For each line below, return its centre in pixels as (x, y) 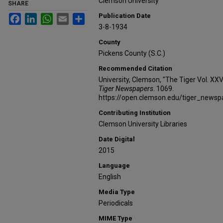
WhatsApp (69, 17)
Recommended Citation (135, 69)
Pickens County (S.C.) (132, 54)
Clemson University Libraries (143, 124)
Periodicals (116, 203)
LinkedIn (50, 17)
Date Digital (117, 139)
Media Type (117, 192)
